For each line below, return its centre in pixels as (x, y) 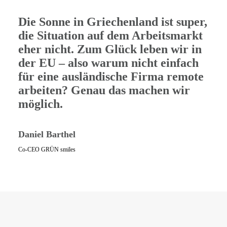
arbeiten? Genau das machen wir (104, 90)
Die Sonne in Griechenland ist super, (113, 22)
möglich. (41, 104)
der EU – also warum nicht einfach (108, 63)
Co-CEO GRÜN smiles (47, 149)
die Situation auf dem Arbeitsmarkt (110, 35)
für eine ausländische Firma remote (111, 77)
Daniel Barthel (47, 134)
